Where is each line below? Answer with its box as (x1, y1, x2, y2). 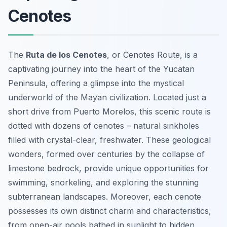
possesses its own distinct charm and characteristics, (8, 206, 211, 216)
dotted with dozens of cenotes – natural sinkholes (8, 121, 199, 131)
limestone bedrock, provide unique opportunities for (8, 163, 209, 174)
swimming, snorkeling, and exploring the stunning (8, 177, 199, 188)
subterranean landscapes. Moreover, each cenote (8, 192, 201, 202)
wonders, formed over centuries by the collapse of (8, 149, 205, 160)
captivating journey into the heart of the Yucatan (8, 64, 195, 74)
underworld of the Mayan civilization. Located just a (8, 92, 206, 103)
